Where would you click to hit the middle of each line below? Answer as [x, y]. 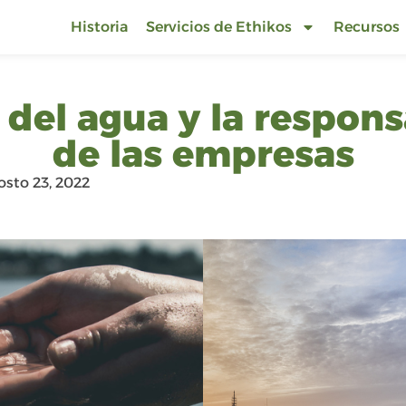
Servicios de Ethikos [218, 27]
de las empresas [203, 154]
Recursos [366, 27]
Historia [99, 27]
